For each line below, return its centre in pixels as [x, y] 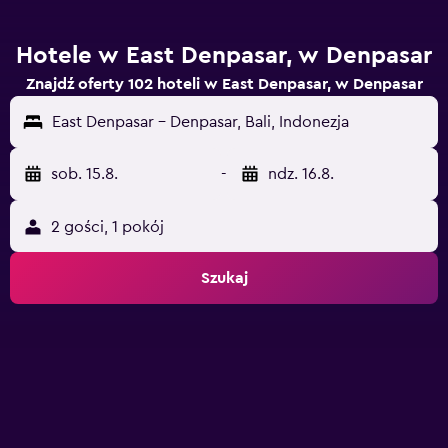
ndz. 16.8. [301, 174]
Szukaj [224, 278]
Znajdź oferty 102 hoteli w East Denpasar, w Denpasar [224, 84]
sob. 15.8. [84, 174]
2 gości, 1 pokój [107, 227]
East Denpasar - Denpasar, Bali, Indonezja [200, 122]
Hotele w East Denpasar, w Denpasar [224, 56]
